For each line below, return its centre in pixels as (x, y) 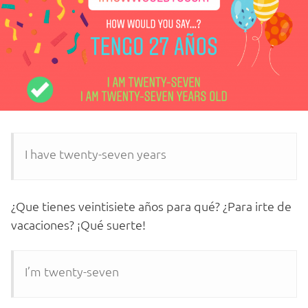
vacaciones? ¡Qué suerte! (78, 225)
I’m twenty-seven (72, 272)
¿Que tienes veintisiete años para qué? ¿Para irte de (151, 206)
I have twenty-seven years (96, 154)
